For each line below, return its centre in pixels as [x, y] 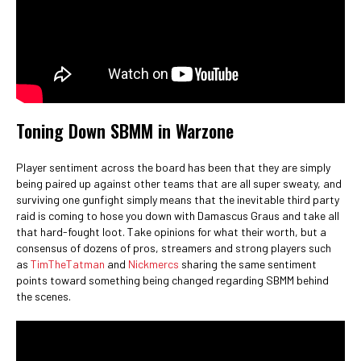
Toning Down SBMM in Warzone [125, 131]
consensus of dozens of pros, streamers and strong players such [174, 248]
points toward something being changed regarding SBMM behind [172, 280]
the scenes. [44, 296]
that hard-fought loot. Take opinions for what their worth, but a [171, 232]
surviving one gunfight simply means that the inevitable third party [178, 199]
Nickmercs [154, 264]
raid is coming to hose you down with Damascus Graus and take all [178, 216]
